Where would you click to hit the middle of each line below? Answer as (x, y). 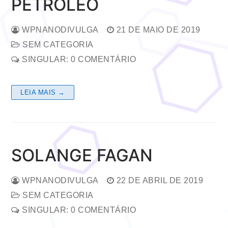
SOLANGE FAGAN (82, 155)
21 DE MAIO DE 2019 (158, 30)
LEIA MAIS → (43, 92)
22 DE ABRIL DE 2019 (160, 180)
